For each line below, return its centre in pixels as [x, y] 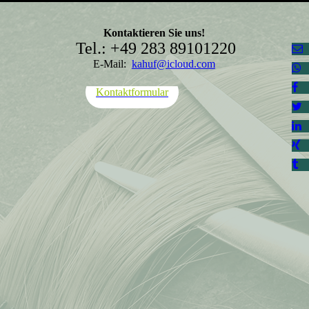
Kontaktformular [132, 92]
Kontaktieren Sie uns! [154, 33]
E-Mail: [112, 64]
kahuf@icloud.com [173, 64]
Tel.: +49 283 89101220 [154, 48]
